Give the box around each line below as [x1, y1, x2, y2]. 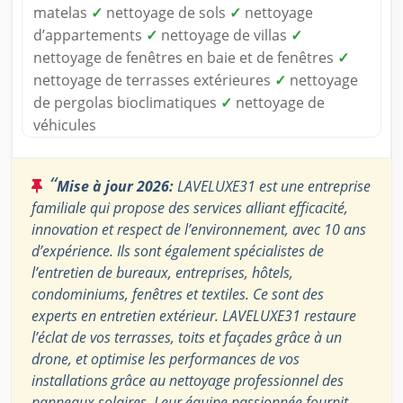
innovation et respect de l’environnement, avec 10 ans [31, 219, 366, 240]
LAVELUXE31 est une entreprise [174, 176, 371, 197]
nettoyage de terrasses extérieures [33, 70, 274, 91]
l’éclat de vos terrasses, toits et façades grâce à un [31, 327, 342, 348]
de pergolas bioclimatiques [33, 93, 220, 113]
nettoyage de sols [103, 3, 229, 23]
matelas [33, 3, 91, 23]
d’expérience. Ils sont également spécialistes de [31, 241, 324, 262]
